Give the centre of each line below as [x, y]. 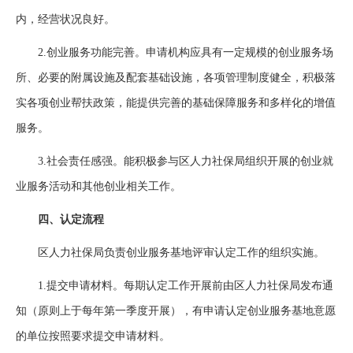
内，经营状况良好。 [65, 19]
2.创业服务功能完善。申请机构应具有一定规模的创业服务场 [175, 52]
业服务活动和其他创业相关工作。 [98, 186]
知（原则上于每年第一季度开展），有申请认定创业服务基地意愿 [176, 311]
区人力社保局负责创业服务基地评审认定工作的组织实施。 [170, 253]
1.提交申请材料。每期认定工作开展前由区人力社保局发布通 [175, 286]
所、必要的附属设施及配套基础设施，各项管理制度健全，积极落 [176, 78]
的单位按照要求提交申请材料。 [93, 336]
